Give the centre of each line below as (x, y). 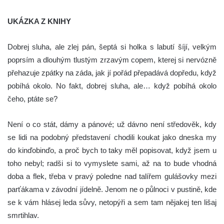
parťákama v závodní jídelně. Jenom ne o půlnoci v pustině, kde (112, 189)
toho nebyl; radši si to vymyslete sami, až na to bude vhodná (112, 163)
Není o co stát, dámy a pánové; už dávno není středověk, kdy (112, 124)
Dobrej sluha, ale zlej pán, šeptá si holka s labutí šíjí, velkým (112, 46)
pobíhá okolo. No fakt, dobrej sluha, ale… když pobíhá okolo (112, 85)
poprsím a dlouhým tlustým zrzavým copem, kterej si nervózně (112, 59)
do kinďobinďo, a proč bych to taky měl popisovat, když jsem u (112, 150)
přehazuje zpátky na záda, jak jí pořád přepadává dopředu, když (112, 72)
